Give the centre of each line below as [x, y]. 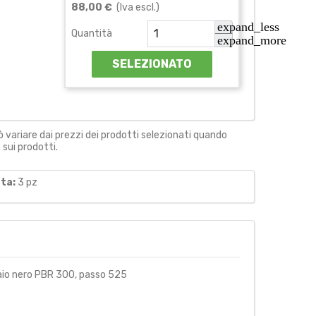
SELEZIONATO [152, 63]
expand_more [251, 40]
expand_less [248, 26]
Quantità [92, 33]
